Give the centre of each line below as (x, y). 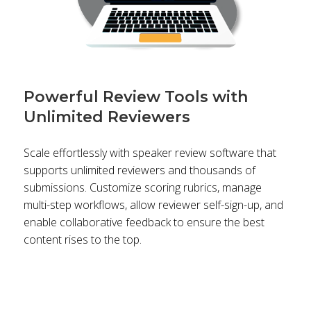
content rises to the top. (82, 240)
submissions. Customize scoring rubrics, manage (142, 188)
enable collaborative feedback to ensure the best (144, 222)
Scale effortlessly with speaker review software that (150, 153)
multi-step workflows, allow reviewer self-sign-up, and (153, 205)
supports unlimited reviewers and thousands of (139, 170)
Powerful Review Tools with (135, 97)
